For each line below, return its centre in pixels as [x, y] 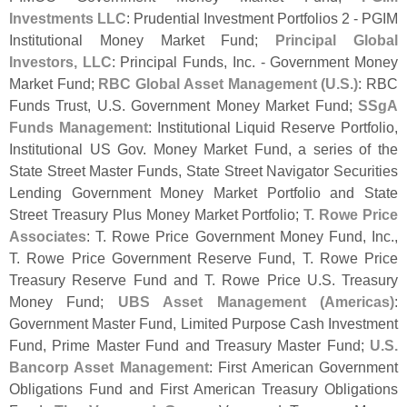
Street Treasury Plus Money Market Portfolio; [157, 215]
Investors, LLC [60, 62]
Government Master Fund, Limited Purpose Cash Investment [203, 324]
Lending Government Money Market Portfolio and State [203, 193]
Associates [48, 237]
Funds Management [79, 128]
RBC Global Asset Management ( [212, 84]
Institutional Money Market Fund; [143, 40]
